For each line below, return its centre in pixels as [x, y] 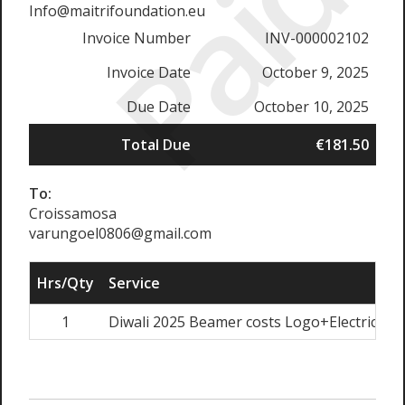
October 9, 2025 [316, 72]
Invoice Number [137, 38]
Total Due [156, 145]
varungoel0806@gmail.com [120, 233]
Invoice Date [149, 72]
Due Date [159, 107]
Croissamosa [73, 213]
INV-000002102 [317, 38]
